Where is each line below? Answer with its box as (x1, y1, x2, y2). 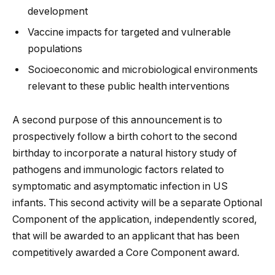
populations (28, 42, 82, 55)
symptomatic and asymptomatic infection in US (12, 180, 228, 193)
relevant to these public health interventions (28, 80, 230, 92)
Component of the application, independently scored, (12, 214, 257, 226)
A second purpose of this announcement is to (12, 114, 222, 126)
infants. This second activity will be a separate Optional (12, 197, 262, 209)
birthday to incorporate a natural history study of (12, 147, 237, 160)
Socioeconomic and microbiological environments (28, 63, 258, 76)
